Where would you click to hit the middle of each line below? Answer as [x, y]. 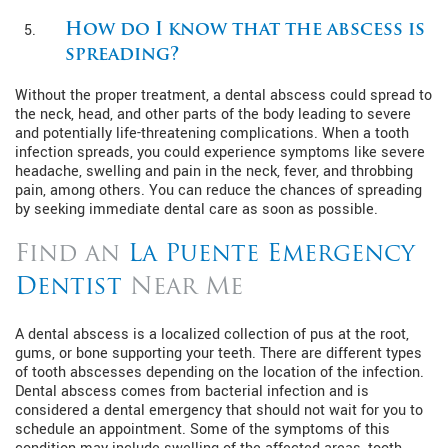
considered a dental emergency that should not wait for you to [219, 410]
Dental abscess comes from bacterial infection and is [192, 391]
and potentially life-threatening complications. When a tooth [212, 133]
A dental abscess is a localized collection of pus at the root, [212, 334]
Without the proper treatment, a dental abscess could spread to [223, 95]
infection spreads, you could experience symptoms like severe [220, 152]
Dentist [68, 287]
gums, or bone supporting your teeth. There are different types [218, 353]
